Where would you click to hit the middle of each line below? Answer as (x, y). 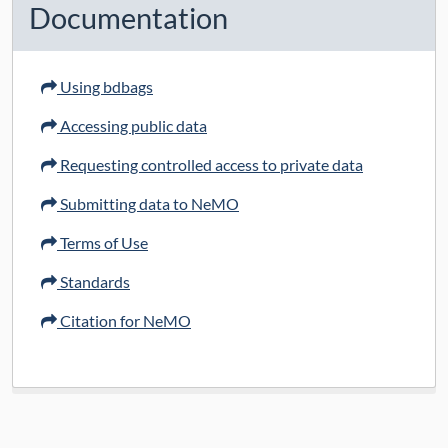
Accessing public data (132, 126)
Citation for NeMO (124, 321)
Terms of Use (102, 243)
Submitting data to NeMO (148, 204)
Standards (93, 282)
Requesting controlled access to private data (210, 165)
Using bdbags (105, 87)
